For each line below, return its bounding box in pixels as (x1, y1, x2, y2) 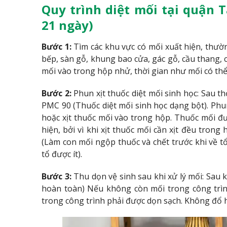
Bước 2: (42, 87, 71, 99)
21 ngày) (42, 16, 93, 33)
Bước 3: (42, 170, 74, 182)
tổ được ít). (42, 148, 82, 160)
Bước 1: (42, 41, 71, 52)
